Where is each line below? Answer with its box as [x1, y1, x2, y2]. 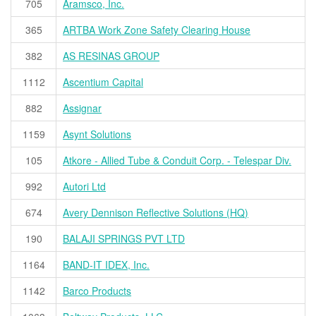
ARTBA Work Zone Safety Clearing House [63, 23, 251, 37]
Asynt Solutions [63, 127, 132, 142]
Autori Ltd [63, 179, 107, 194]
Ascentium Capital [63, 75, 144, 90]
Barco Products [63, 284, 132, 298]
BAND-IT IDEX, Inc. [63, 257, 150, 272]
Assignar [63, 101, 102, 116]
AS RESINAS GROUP [63, 49, 160, 63]
